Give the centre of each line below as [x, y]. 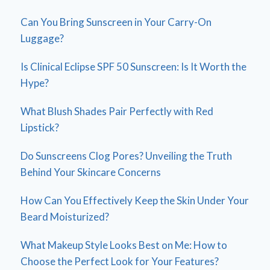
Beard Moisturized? [65, 217]
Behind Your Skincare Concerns [91, 172]
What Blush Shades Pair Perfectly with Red [117, 111]
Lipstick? [40, 128]
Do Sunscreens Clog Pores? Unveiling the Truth [126, 156]
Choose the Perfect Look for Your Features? [120, 262]
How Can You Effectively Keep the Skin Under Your [135, 201]
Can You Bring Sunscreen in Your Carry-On [116, 22]
